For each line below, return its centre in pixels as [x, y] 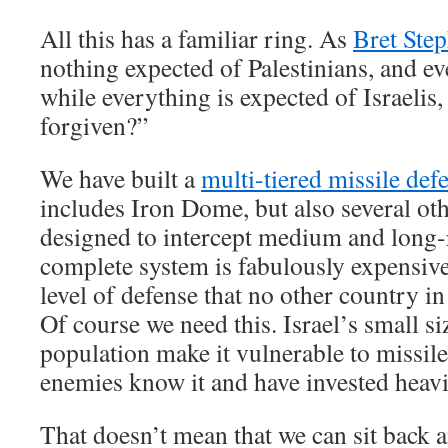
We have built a [120, 178]
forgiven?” [94, 125]
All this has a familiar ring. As [196, 38]
